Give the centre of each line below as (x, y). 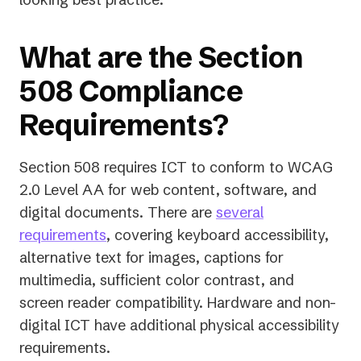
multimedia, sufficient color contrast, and (157, 280)
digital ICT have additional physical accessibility (179, 325)
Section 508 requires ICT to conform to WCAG (176, 167)
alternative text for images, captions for (151, 257)
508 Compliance (131, 91)
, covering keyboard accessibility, (218, 234)
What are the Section (161, 57)
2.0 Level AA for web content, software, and (168, 189)
